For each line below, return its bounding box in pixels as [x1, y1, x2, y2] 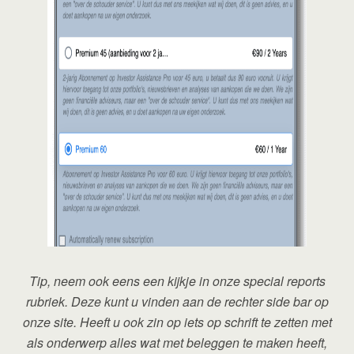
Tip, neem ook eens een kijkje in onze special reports [28, 272, 326, 291]
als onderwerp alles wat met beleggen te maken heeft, [27, 333, 327, 352]
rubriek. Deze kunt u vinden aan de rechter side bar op [25, 292, 329, 311]
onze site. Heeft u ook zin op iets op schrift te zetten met [22, 313, 332, 332]
